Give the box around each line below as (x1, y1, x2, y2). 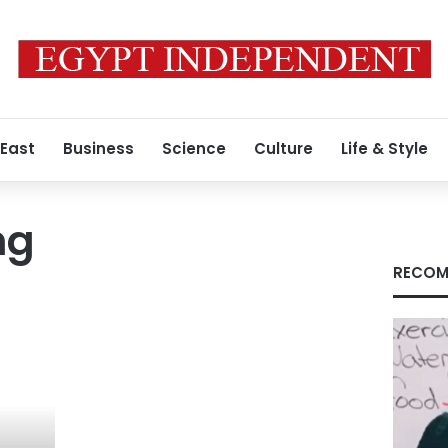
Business (63, 138, 134, 159)
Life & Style (341, 138, 428, 159)
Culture (254, 138, 313, 159)
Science (162, 138, 226, 159)
